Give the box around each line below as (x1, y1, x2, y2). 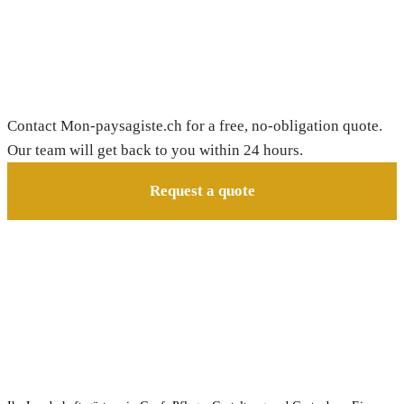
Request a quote (149, 182, 255, 200)
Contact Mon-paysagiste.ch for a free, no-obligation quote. (7, 117, 382, 135)
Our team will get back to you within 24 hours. (7, 142, 303, 160)
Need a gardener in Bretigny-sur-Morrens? (7, 78, 389, 103)
